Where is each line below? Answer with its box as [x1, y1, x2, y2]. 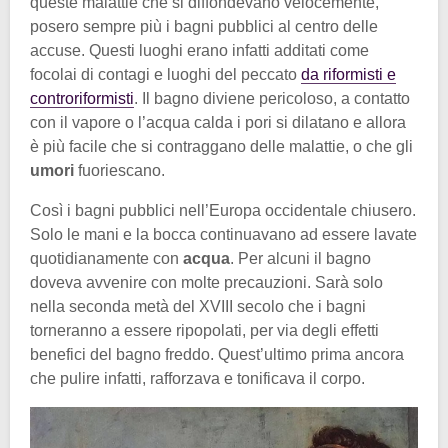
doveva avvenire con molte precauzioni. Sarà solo [30, 274, 383, 292]
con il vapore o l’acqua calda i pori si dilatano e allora [30, 114, 406, 132]
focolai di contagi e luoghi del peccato [30, 66, 301, 84]
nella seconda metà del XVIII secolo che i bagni [30, 298, 366, 316]
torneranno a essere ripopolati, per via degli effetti [30, 322, 379, 340]
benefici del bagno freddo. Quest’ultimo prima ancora [30, 346, 404, 364]
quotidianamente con [30, 250, 183, 268]
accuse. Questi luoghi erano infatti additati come [30, 42, 369, 60]
